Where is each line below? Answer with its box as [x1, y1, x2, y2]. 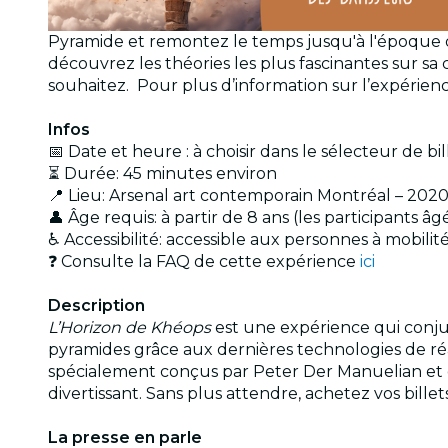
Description [48, 296, 145, 316]
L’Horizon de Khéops [48, 318, 211, 338]
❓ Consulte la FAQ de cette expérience [48, 252, 360, 272]
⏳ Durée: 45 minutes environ [48, 164, 277, 184]
